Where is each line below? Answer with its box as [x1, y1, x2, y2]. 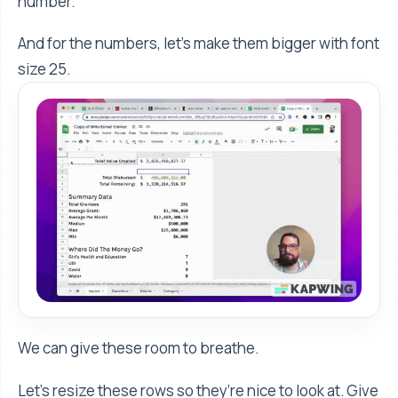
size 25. [18, 59, 70, 80]
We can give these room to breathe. [18, 338, 259, 359]
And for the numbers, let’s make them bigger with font [18, 33, 379, 54]
